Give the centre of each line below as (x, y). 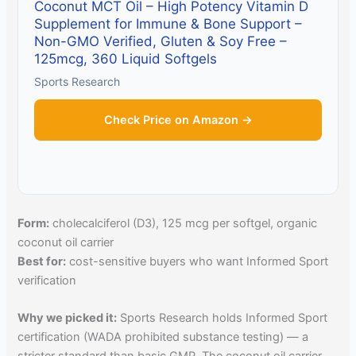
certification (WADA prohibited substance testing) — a (163, 337)
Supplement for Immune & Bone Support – (168, 23)
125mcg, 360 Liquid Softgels (126, 58)
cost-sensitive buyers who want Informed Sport (197, 261)
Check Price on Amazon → (178, 120)
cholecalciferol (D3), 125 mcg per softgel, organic (184, 223)
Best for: (42, 261)
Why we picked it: (68, 317)
